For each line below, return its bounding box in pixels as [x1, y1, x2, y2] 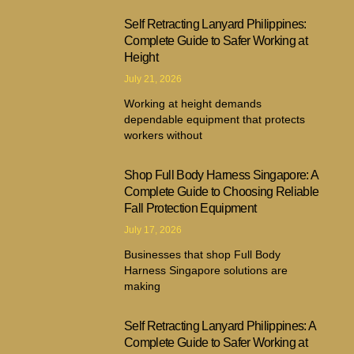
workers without [124, 128, 203, 141]
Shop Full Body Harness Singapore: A [124, 168, 318, 182]
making [124, 279, 161, 292]
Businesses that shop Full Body [124, 247, 281, 261]
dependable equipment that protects [124, 112, 306, 126]
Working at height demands [124, 96, 262, 110]
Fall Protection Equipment [124, 201, 257, 215]
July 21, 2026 [124, 73, 183, 85]
